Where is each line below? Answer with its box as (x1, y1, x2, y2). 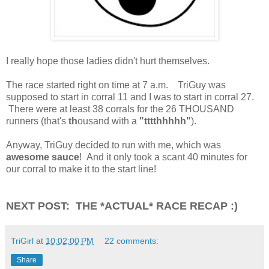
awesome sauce (6, 151, 79, 162)
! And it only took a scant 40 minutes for (79, 151, 247, 162)
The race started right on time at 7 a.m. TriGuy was (6, 79, 226, 90)
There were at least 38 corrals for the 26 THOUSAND (6, 103, 234, 114)
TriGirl (11, 235, 34, 246)
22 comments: (104, 235, 159, 246)
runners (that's (6, 115, 68, 126)
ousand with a (77, 115, 139, 126)
